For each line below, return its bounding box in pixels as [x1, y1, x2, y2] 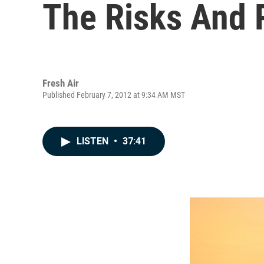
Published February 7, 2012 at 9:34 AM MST [42, 90, 185, 100]
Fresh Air [42, 77, 79, 89]
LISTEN [77, 136, 111, 147]
